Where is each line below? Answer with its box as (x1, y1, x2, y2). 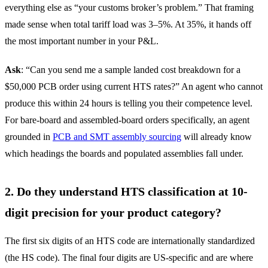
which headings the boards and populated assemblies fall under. (5, 148, 243, 159)
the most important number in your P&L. (5, 35, 159, 46)
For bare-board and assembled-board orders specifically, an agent (5, 114, 249, 125)
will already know (181, 131, 252, 142)
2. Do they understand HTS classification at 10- (5, 184, 248, 198)
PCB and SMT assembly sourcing (53, 131, 181, 142)
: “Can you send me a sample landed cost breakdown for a (21, 64, 240, 75)
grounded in (5, 131, 53, 142)
